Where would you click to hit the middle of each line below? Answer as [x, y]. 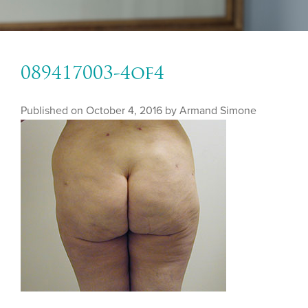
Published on [53, 111]
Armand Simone [218, 111]
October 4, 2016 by [133, 111]
